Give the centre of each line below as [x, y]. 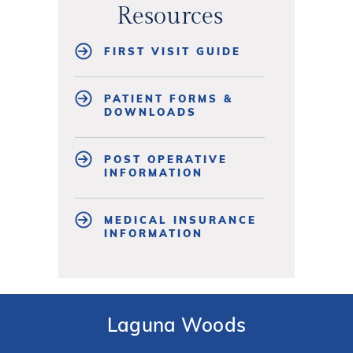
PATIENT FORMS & [169, 98]
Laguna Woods [176, 324]
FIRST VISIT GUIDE [173, 51]
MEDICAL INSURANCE [180, 219]
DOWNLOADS [150, 111]
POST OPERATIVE [166, 159]
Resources [170, 16]
